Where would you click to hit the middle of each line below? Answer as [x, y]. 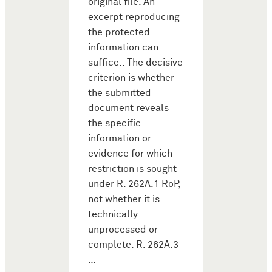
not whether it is [124, 199]
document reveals [128, 108]
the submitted [120, 93]
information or [120, 138]
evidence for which [130, 154]
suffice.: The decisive [135, 63]
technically [113, 214]
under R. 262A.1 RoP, [134, 184]
